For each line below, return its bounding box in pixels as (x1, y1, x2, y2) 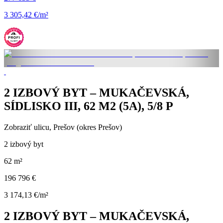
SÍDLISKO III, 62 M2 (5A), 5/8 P (4, 99, 173, 112)
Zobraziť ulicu (4, 122, 49, 131)
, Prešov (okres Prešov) (49, 122, 122, 131)
